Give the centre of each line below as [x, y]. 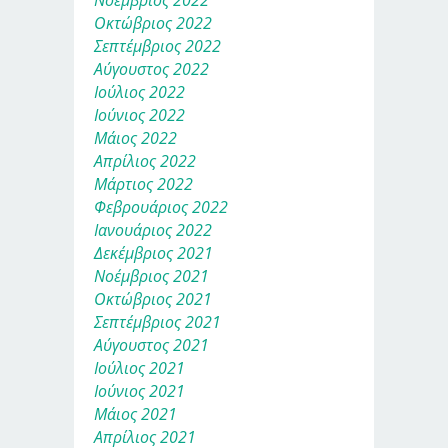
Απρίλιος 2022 [145, 160]
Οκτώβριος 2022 [153, 22]
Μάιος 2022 [135, 137]
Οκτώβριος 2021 [153, 298]
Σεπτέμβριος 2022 [157, 45]
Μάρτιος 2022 [143, 183]
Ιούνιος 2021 [139, 390]
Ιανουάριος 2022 [153, 229]
